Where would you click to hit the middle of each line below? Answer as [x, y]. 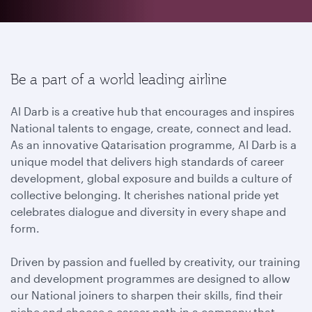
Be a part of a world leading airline [118, 79]
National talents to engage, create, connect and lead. [151, 128]
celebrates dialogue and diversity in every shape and [148, 211]
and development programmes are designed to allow [150, 278]
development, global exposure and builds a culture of [151, 178]
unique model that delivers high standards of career [147, 161]
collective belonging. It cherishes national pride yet [145, 195]
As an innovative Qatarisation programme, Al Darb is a [154, 145]
